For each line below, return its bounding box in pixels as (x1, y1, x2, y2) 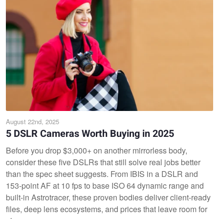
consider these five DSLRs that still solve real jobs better (6, 156, 200, 168)
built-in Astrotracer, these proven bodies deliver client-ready (6, 191, 211, 203)
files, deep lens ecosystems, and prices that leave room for (6, 203, 207, 215)
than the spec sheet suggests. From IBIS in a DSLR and (6, 168, 198, 179)
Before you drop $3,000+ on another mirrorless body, (6, 144, 187, 156)
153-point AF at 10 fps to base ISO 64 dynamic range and (6, 179, 204, 191)
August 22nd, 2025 (6, 116, 59, 126)
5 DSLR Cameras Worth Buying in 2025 (6, 126, 174, 141)
